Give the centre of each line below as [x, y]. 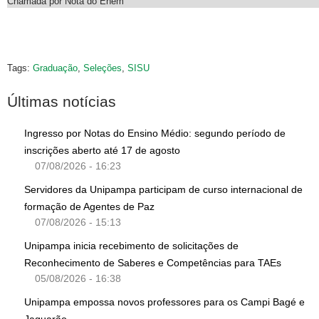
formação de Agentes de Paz [89, 207]
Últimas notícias [62, 101]
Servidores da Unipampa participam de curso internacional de [163, 190]
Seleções [103, 68]
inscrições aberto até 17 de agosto [102, 151]
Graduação [55, 68]
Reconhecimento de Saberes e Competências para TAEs [154, 263]
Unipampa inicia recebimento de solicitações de [131, 246]
